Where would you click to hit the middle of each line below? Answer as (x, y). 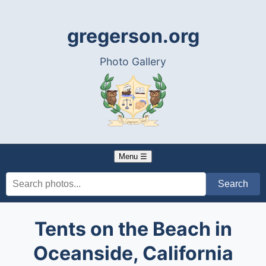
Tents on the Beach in (133, 229)
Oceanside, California (133, 253)
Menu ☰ (133, 156)
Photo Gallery (133, 61)
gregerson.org (133, 36)
